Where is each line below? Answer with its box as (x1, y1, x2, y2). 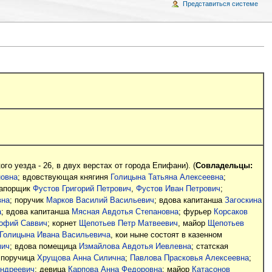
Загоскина (224, 195, 262, 205)
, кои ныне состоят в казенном (110, 230, 222, 239)
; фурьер (178, 207, 214, 216)
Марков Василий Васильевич (46, 195, 154, 205)
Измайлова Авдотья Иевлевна (78, 242, 191, 251)
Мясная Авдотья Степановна (71, 207, 178, 216)
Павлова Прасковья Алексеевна (129, 253, 249, 262)
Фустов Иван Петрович (135, 184, 220, 193)
